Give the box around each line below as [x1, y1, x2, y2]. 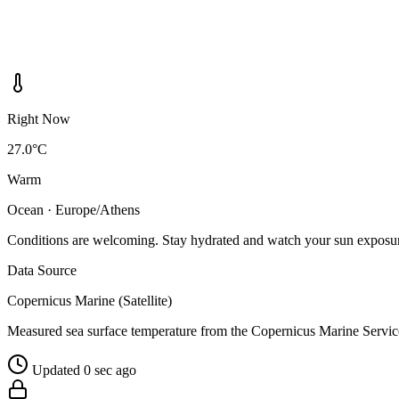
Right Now [7, 111, 70, 127]
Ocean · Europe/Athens [7, 202, 140, 218]
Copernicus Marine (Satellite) [7, 293, 172, 309]
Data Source [7, 263, 77, 279]
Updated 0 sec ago [32, 362, 136, 379]
